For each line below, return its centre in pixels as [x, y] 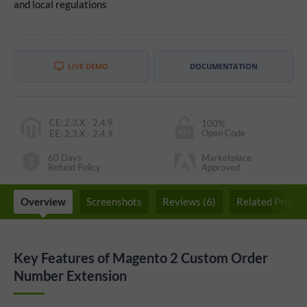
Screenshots [114, 201]
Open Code [224, 133]
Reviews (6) [189, 201]
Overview [43, 201]
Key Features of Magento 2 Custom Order [141, 257]
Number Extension [70, 275]
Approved [221, 167]
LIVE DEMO [88, 66]
